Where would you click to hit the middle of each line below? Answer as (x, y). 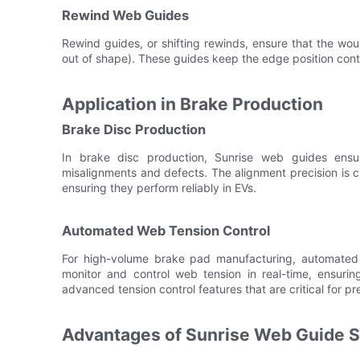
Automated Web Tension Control (166, 230)
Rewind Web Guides (125, 15)
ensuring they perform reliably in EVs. (159, 187)
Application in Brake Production (192, 104)
